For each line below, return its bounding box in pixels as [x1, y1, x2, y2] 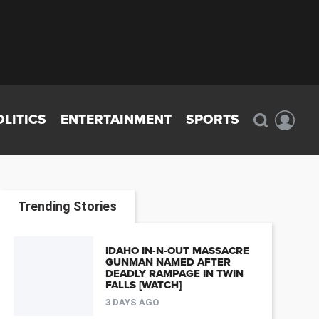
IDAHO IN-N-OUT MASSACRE [105, 244, 249, 258]
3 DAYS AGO [105, 297, 159, 308]
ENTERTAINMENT [61, 112, 172, 127]
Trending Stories [17, 198, 117, 214]
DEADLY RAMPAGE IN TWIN [105, 267, 244, 281]
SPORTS [186, 112, 240, 127]
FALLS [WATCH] [105, 278, 182, 292]
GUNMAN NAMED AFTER [105, 256, 231, 269]
